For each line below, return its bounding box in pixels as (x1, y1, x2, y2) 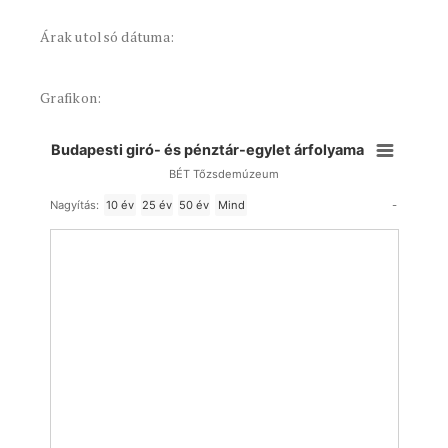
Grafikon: (40, 88, 102, 107)
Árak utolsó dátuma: (40, 27, 175, 46)
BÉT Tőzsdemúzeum (169, 167, 279, 181)
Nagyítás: (50, 198, 99, 212)
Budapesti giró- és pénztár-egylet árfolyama (51, 141, 365, 160)
